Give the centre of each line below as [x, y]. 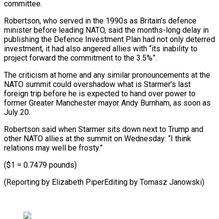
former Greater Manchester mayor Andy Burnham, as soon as [107, 103]
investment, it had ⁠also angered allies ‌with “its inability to [101, 48]
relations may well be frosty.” [53, 148]
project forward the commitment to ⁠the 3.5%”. [80, 58]
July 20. [17, 112]
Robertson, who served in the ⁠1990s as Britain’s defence [100, 21]
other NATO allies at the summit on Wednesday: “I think [98, 138]
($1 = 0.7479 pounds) [40, 165]
